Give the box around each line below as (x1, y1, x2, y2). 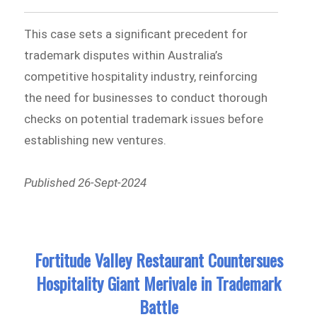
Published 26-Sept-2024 (24, 175, 147, 190)
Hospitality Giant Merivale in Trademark (36, 270, 281, 296)
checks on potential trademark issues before (24, 112, 264, 127)
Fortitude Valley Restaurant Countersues (34, 247, 283, 273)
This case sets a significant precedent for (24, 27, 248, 42)
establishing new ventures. (24, 133, 167, 148)
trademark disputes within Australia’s (24, 48, 224, 63)
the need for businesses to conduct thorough (24, 91, 268, 105)
